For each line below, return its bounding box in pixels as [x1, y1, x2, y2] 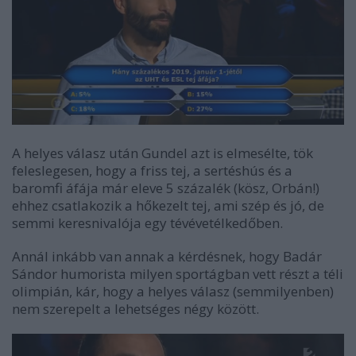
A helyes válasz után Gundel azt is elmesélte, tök [12, 143, 313, 162]
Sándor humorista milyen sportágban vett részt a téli [12, 264, 343, 283]
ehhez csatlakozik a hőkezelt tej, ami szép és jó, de [12, 195, 324, 215]
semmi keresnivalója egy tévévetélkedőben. [12, 213, 283, 232]
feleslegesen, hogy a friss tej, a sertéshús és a [12, 161, 292, 180]
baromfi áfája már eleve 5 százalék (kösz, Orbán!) [12, 178, 319, 197]
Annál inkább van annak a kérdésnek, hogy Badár [12, 246, 322, 265]
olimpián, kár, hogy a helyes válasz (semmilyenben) [12, 281, 334, 300]
